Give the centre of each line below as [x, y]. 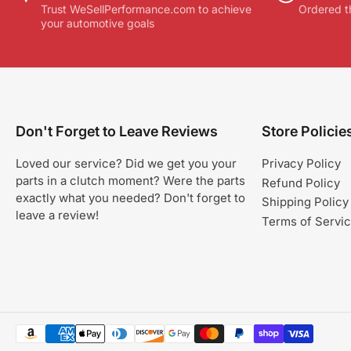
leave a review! [57, 215]
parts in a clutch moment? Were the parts [130, 181]
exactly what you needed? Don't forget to [130, 198]
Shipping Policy [305, 202]
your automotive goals [98, 23]
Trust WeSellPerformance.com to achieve [146, 9]
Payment [35, 339]
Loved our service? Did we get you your [126, 164]
